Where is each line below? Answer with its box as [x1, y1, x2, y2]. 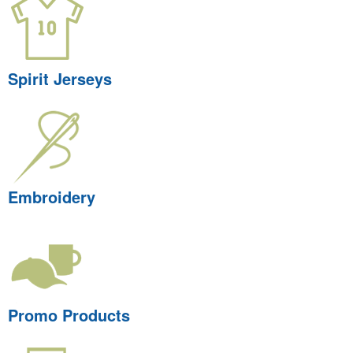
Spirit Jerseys [8, 67, 112, 90]
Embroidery [8, 185, 95, 208]
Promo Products [8, 303, 130, 326]
